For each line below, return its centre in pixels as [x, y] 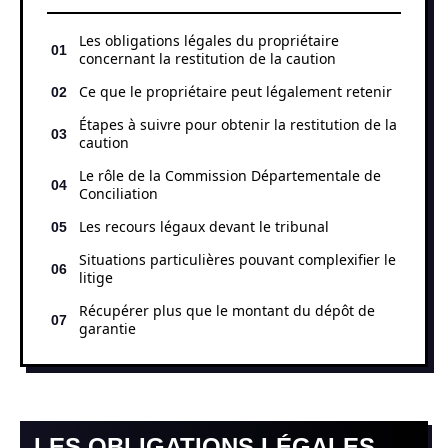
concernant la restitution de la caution [207, 58]
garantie [107, 328]
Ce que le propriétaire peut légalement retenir [235, 91]
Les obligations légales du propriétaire [209, 40]
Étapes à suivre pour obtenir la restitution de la [238, 124]
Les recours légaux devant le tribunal [204, 226]
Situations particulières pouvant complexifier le [237, 259]
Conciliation [118, 193]
